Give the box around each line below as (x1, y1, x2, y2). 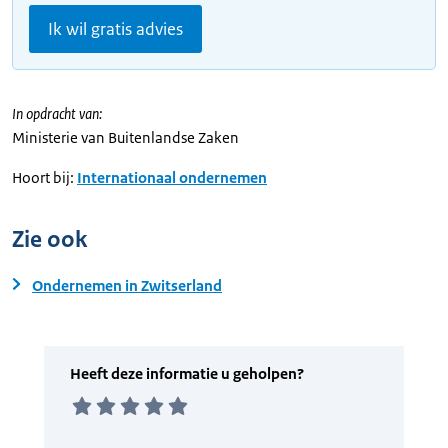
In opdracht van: (12, 104, 102, 123)
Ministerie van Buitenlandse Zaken (12, 128, 239, 147)
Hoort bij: (12, 168, 74, 187)
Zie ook (12, 225, 87, 254)
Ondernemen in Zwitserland (32, 276, 222, 295)
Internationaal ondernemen (77, 168, 267, 187)
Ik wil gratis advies (48, 18, 183, 40)
